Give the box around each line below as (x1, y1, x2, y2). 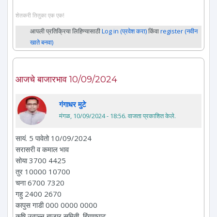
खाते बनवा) (30, 37, 53, 46)
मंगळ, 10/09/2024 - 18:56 (59, 111, 125, 120)
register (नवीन (160, 26, 198, 35)
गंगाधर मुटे (59, 99, 86, 109)
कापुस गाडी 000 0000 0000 (15, 200, 97, 210)
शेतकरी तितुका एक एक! (15, 11, 64, 19)
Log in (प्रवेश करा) (102, 26, 147, 35)
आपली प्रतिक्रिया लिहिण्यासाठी (30, 26, 102, 35)
